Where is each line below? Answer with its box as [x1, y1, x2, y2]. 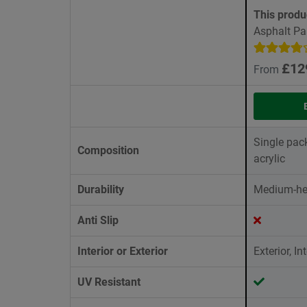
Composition [77, 144, 139, 158]
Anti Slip [77, 214, 119, 228]
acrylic [254, 152, 285, 166]
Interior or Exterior [77, 245, 168, 258]
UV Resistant [77, 275, 140, 289]
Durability [77, 183, 124, 197]
